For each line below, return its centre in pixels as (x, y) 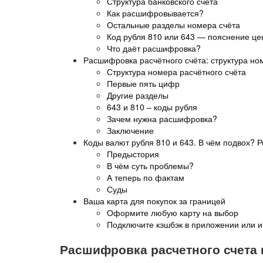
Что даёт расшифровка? (154, 48)
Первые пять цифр (143, 83)
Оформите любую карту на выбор (173, 212)
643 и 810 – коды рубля (152, 107)
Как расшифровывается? (155, 13)
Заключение (130, 130)
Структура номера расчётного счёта (176, 71)
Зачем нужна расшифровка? (162, 118)
